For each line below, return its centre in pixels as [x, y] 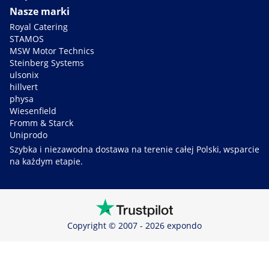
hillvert [24, 87]
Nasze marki [40, 12]
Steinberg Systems [47, 63]
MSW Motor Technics [52, 51]
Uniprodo [29, 135]
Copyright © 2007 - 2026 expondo [134, 226]
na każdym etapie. [46, 162]
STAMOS [27, 39]
